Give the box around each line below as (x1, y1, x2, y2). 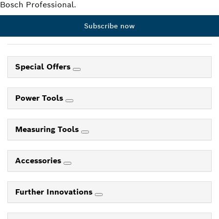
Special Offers (15, 62, 73, 72)
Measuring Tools (15, 124, 81, 135)
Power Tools (15, 93, 66, 104)
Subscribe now (84, 22, 135, 31)
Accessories (15, 155, 64, 166)
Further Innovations (15, 187, 95, 197)
